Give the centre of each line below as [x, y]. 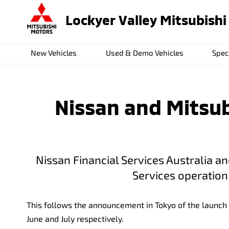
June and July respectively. [75, 219]
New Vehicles [54, 53]
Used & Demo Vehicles [144, 53]
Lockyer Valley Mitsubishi [146, 19]
